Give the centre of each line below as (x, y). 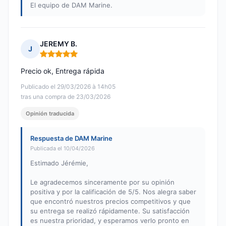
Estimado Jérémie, (59, 163)
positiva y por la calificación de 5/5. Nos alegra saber (113, 192)
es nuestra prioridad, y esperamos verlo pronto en (110, 221)
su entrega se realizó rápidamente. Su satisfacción (110, 211)
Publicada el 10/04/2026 (63, 149)
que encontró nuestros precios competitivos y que (110, 202)
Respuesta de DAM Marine (71, 138)
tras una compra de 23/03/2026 (66, 97)
